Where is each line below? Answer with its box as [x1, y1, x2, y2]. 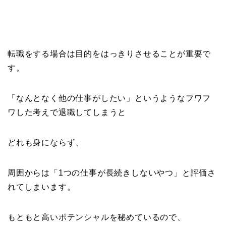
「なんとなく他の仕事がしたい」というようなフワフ [8, 93, 211, 102]
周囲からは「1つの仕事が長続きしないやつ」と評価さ [8, 168, 216, 177]
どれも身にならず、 [8, 138, 84, 147]
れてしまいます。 [8, 182, 76, 191]
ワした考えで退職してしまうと [8, 107, 127, 117]
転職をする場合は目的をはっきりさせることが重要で [8, 49, 211, 58]
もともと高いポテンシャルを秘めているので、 [8, 212, 186, 221]
